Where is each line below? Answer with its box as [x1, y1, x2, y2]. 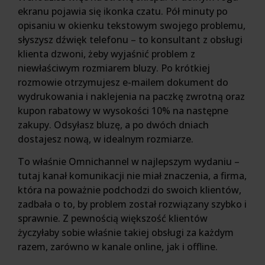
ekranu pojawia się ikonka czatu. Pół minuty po [18, 4, 228, 18]
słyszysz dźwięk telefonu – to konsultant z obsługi [18, 33, 243, 46]
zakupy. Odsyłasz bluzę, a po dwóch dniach [18, 118, 209, 131]
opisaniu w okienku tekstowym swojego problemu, [18, 18, 245, 32]
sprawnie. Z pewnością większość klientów [18, 212, 208, 225]
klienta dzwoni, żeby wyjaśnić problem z [18, 47, 195, 60]
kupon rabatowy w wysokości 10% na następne [18, 104, 228, 117]
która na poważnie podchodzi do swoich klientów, [18, 183, 241, 197]
